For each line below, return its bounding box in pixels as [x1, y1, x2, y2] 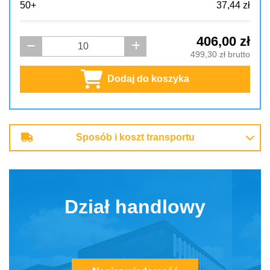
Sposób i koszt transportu [75, 131, 195, 143]
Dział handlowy [64, 195, 206, 218]
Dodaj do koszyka [107, 73, 189, 85]
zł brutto [216, 49, 250, 60]
